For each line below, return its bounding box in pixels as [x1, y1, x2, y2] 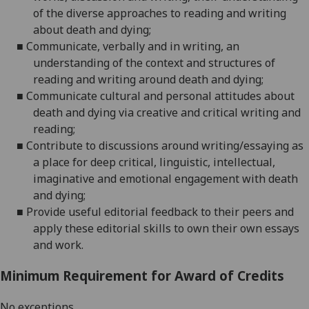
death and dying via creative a [33, 105, 187, 121]
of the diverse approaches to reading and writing [33, 6, 286, 21]
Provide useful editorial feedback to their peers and [26, 204, 294, 220]
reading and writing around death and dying [33, 72, 261, 88]
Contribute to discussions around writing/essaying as [26, 138, 303, 154]
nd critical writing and [187, 105, 301, 121]
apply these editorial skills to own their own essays [33, 221, 299, 237]
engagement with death [175, 171, 298, 187]
